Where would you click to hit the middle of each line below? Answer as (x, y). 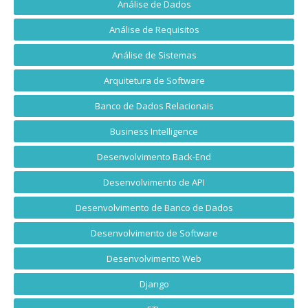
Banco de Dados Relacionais (154, 106)
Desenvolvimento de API (154, 183)
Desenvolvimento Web (154, 259)
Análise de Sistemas (154, 55)
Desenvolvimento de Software (154, 233)
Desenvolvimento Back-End (154, 157)
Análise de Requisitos (154, 30)
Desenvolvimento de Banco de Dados (154, 208)
